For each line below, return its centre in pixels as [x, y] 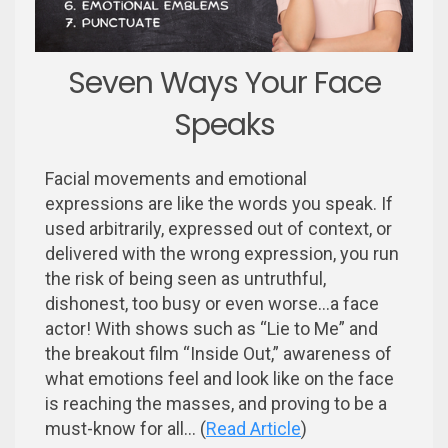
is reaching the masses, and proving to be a [216, 403]
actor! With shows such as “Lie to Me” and [211, 328]
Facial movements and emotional [176, 178]
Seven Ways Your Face [224, 82]
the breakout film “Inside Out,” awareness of [218, 353]
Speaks [224, 124]
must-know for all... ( [125, 428]
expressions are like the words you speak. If [219, 203]
